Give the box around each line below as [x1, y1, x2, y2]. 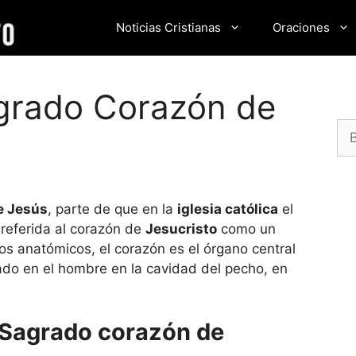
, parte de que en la [48, 200, 177, 217]
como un [217, 220, 276, 237]
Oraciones [273, 20, 330, 35]
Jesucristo [145, 220, 217, 237]
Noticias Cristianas [116, 20, 221, 35]
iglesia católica [177, 200, 278, 217]
